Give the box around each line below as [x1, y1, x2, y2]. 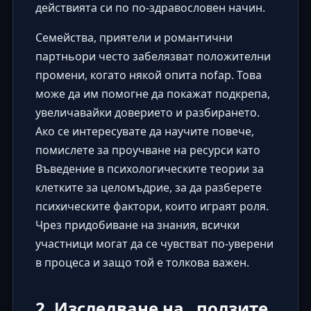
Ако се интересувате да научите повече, [35, 123, 254, 139]
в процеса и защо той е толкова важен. [35, 254, 249, 270]
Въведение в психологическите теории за [35, 160, 264, 176]
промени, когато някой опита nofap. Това [35, 67, 262, 83]
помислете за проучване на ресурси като [35, 142, 260, 158]
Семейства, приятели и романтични [35, 29, 233, 45]
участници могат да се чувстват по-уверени [35, 235, 274, 251]
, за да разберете [169, 179, 262, 195]
